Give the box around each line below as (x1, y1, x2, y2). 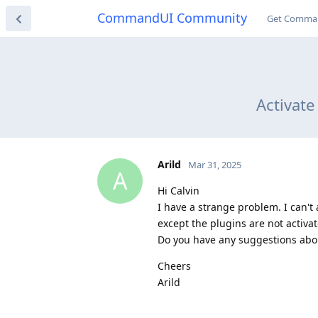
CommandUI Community (97, 9, 247, 26)
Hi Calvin (158, 183, 199, 197)
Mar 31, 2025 (188, 158, 241, 171)
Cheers (158, 258, 191, 273)
